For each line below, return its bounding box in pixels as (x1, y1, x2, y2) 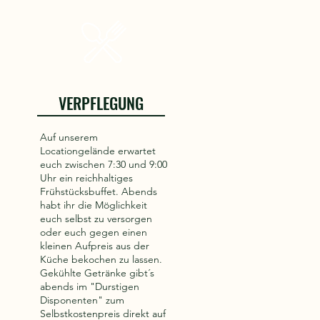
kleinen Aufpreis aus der (40, 239, 149, 252)
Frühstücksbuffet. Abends (40, 185, 157, 198)
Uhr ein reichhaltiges (40, 171, 133, 184)
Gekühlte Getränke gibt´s (40, 266, 154, 279)
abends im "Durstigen (40, 280, 139, 293)
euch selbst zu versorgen (40, 212, 152, 225)
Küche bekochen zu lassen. (40, 253, 162, 266)
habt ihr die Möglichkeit (40, 199, 147, 211)
